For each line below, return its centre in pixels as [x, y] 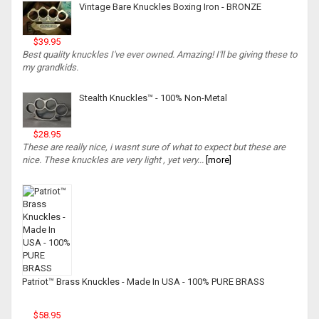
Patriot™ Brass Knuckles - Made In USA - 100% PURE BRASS [143, 282]
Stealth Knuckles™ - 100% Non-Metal [153, 98]
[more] [218, 160]
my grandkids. [50, 68]
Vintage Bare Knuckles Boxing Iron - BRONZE [170, 7]
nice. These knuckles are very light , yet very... [113, 160]
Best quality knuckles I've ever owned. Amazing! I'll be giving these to [159, 55]
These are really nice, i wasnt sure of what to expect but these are [154, 147]
